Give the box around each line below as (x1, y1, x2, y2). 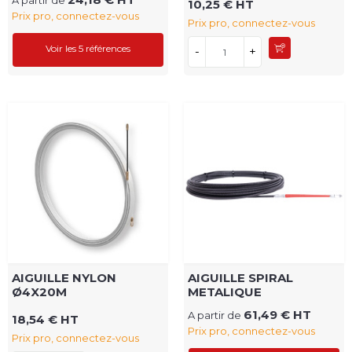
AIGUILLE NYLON (12, 270, 116, 286)
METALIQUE (188, 284, 262, 300)
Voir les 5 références (46, 42, 130, 55)
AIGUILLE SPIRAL (188, 270, 293, 286)
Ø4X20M (12, 284, 67, 300)
